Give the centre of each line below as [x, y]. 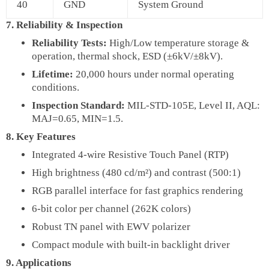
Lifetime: [52, 74]
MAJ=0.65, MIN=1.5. [77, 118]
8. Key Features [41, 136]
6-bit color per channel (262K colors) [111, 208]
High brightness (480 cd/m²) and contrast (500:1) [136, 172]
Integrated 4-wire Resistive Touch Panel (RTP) [130, 154]
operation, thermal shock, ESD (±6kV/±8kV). [127, 56]
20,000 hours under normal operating [153, 74]
